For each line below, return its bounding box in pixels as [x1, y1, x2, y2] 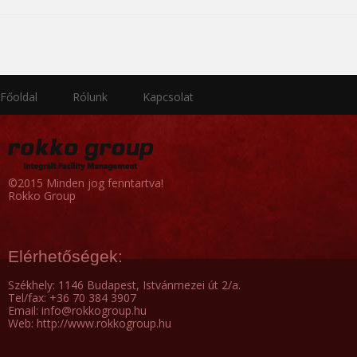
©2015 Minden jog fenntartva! [8, 175, 163, 191]
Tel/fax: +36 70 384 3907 [8, 290, 136, 306]
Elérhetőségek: [8, 247, 123, 266]
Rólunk [73, 89, 108, 105]
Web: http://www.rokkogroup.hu [8, 316, 171, 331]
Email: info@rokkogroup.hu [8, 303, 147, 319]
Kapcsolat [143, 89, 194, 105]
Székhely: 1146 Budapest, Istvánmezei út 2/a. [8, 277, 241, 293]
